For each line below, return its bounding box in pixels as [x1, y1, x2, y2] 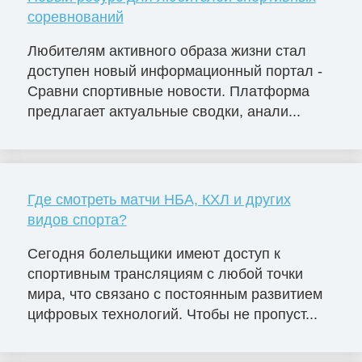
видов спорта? [27, 212, 127, 229]
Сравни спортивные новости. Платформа [27, 83, 309, 100]
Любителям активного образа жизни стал [27, 43, 306, 60]
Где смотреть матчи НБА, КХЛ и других [27, 192, 291, 208]
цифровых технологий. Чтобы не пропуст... [27, 305, 318, 322]
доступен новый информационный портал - [27, 63, 322, 80]
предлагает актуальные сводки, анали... [27, 103, 301, 120]
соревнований [27, 9, 124, 26]
